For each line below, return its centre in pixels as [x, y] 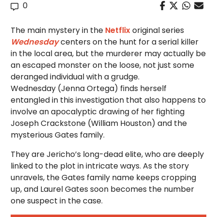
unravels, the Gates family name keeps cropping [104, 178]
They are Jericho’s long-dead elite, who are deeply [108, 154]
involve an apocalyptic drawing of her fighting [98, 112]
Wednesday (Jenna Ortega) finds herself [89, 88]
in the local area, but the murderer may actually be [108, 54]
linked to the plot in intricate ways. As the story [100, 166]
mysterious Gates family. [58, 135]
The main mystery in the [58, 30]
